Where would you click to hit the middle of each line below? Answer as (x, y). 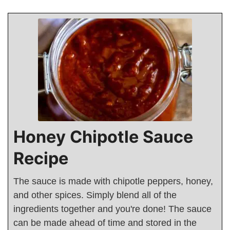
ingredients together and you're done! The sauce (112, 209)
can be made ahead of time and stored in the (105, 223)
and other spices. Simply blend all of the (95, 195)
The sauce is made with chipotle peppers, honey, (113, 181)
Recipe (41, 159)
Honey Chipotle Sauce (103, 137)
